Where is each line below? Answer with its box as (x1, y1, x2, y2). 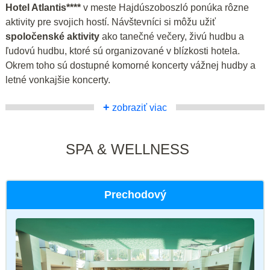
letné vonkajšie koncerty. (5, 74, 110, 85)
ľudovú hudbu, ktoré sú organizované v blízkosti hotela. (5, 45, 240, 56)
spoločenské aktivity (5, 31, 99, 42)
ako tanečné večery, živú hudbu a (99, 31, 244, 42)
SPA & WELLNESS (66, 140, 189, 157)
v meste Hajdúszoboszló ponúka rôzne (81, 2, 249, 13)
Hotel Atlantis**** (5, 2, 81, 13)
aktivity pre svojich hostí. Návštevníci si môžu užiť (5, 16, 216, 27)
